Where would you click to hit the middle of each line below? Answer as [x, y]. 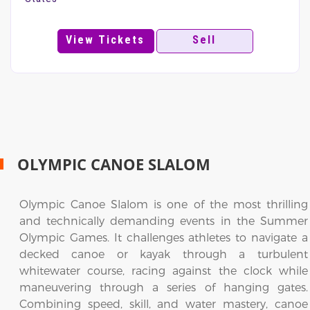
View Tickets [106, 40]
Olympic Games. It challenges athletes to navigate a [164, 237]
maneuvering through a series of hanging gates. [164, 287]
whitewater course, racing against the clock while [164, 270]
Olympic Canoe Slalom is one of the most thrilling [164, 204]
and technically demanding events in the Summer [164, 220]
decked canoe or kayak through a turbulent [164, 254]
